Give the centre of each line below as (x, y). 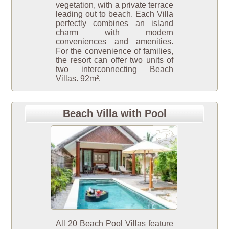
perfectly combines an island (114, 23)
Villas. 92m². (78, 78)
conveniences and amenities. (114, 41)
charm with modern (114, 32)
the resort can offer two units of (114, 60)
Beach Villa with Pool (114, 113)
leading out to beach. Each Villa (114, 14)
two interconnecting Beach (114, 69)
